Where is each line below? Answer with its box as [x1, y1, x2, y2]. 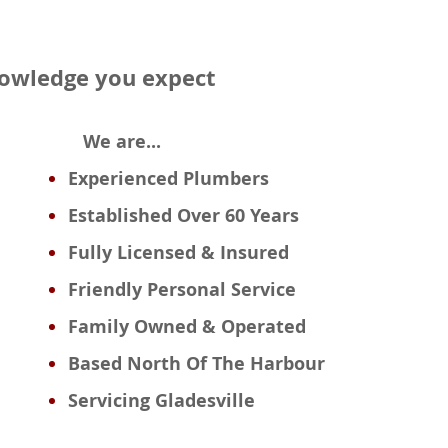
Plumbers [183, 166, 270, 191]
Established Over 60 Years [68, 203, 300, 228]
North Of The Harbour [127, 351, 326, 376]
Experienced [68, 166, 184, 191]
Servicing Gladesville [68, 388, 256, 413]
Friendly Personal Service [68, 277, 297, 302]
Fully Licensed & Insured [68, 240, 290, 265]
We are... [68, 129, 162, 154]
